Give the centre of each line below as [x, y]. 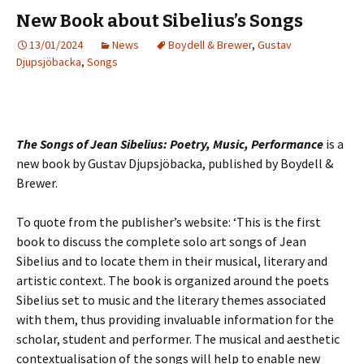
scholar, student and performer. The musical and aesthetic [178, 339]
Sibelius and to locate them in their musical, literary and [172, 261]
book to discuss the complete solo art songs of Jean [161, 241]
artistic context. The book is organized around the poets [173, 280]
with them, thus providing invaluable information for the [175, 319]
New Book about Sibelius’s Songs [160, 21]
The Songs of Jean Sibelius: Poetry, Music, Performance [170, 144]
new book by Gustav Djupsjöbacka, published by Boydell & [175, 163]
